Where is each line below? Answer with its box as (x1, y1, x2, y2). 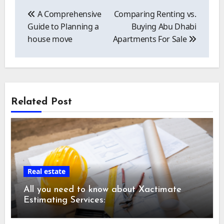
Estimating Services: (23, 195, 106, 205)
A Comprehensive (35, 8, 101, 19)
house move (27, 33, 72, 44)
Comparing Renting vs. (113, 8, 196, 19)
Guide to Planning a (27, 20, 99, 32)
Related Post (11, 96, 72, 107)
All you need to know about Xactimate (23, 185, 182, 195)
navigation (14, 7, 67, 18)
